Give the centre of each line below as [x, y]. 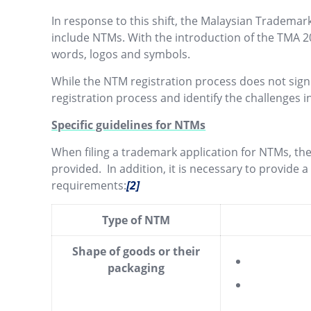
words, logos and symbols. [121, 54]
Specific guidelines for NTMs [129, 125]
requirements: [89, 185]
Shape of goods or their [136, 251]
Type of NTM [136, 220]
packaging [136, 268]
